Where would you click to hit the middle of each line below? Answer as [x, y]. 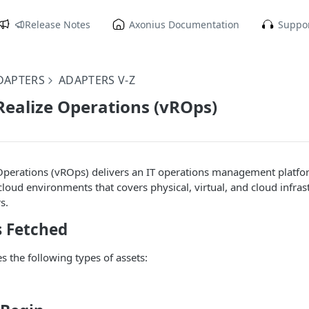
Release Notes [58, 24]
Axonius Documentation [185, 24]
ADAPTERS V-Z [97, 80]
